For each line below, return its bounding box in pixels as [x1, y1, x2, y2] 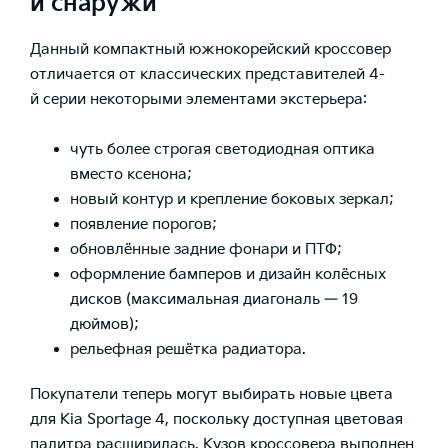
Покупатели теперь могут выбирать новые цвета [30, 384, 393, 404]
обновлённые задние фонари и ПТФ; [70, 239, 342, 259]
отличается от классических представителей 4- [30, 64, 385, 84]
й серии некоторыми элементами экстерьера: [30, 89, 367, 109]
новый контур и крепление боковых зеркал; [70, 189, 394, 209]
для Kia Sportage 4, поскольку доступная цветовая [30, 409, 403, 429]
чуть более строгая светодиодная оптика [70, 139, 375, 159]
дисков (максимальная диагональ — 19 [70, 289, 358, 309]
